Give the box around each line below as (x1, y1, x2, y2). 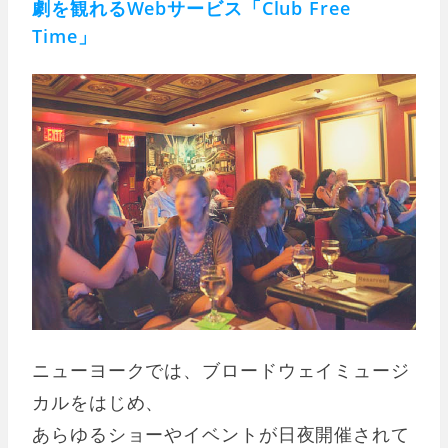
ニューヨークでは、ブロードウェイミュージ (32, 357, 410, 382)
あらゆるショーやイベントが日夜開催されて (32, 421, 410, 446)
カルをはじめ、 (32, 389, 165, 414)
